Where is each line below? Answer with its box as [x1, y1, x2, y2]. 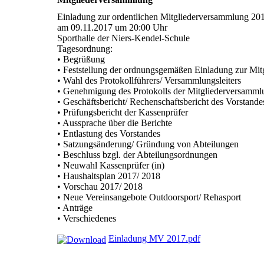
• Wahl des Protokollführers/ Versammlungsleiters [57, 75, 241, 85]
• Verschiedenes [57, 213, 116, 223]
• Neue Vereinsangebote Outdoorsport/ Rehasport [57, 192, 241, 202]
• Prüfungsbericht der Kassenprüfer [57, 107, 188, 117]
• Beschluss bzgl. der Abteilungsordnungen [57, 149, 217, 160]
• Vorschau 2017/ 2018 [57, 181, 143, 192]
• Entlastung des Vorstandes [57, 128, 160, 138]
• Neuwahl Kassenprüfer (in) [57, 160, 164, 170]
